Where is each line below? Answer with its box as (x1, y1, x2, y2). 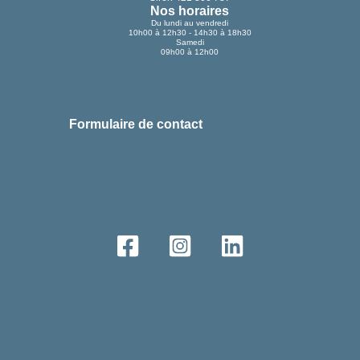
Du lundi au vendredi (151, 18, 228, 27)
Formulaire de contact (69, 117, 202, 132)
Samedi (175, 37, 204, 47)
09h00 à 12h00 (161, 47, 219, 56)
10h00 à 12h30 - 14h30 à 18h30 (128, 27, 252, 37)
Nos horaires (150, 3, 229, 18)
